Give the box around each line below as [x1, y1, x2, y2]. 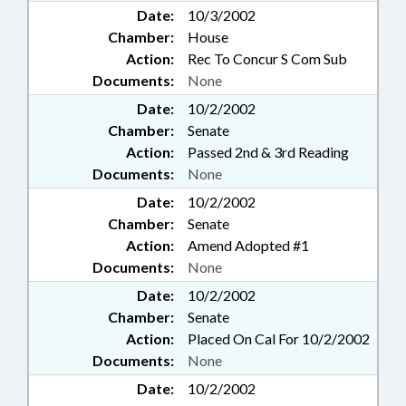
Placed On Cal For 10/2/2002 [188, 330, 370, 348]
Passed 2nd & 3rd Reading [188, 143, 349, 161]
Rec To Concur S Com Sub [188, 50, 347, 68]
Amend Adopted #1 [188, 237, 309, 255]
